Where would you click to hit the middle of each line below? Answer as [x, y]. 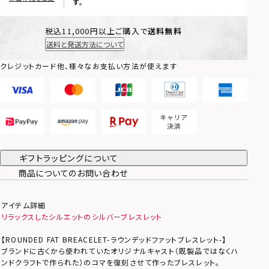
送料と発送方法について [85, 44]
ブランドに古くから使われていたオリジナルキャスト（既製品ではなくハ [120, 251]
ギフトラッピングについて [69, 158]
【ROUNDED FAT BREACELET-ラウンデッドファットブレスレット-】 [114, 240]
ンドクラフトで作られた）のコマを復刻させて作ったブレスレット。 [111, 262]
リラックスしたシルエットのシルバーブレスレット [82, 217]
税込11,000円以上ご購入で [96, 31]
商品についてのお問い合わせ [73, 173]
